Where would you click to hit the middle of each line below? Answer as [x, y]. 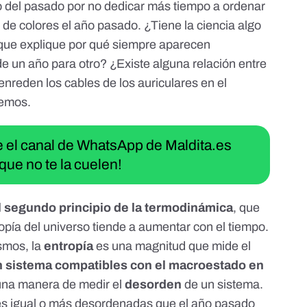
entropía [70, 246]
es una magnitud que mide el [174, 246]
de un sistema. [224, 285]
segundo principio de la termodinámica [119, 208]
